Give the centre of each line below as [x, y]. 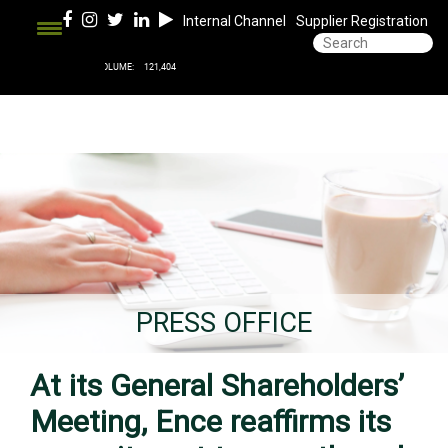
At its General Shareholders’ [217, 385]
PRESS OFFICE [224, 323]
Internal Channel [234, 21]
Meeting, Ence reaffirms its [210, 421]
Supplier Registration [362, 21]
